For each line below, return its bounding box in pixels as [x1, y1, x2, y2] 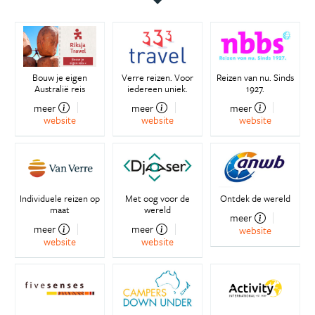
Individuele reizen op [19, 191, 100, 206]
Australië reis [34, 81, 85, 96]
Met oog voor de [124, 191, 190, 206]
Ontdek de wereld [220, 191, 291, 206]
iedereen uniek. [127, 81, 188, 96]
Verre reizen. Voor [121, 70, 193, 84]
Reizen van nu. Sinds [217, 70, 295, 84]
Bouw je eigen [32, 70, 87, 84]
